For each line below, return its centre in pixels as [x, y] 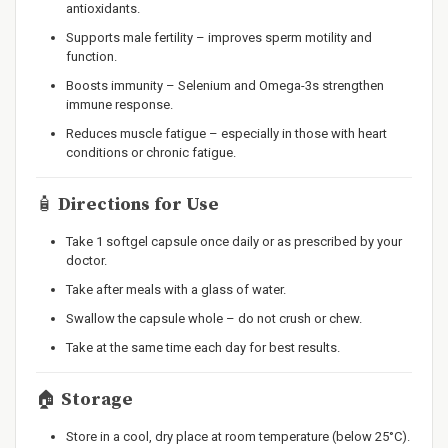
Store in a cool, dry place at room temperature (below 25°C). [238, 436]
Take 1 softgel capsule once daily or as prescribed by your [234, 241]
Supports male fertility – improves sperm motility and [219, 37]
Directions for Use [138, 204]
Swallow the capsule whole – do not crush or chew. [214, 318]
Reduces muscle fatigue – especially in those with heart [226, 133]
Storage [95, 399]
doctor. [86, 260]
